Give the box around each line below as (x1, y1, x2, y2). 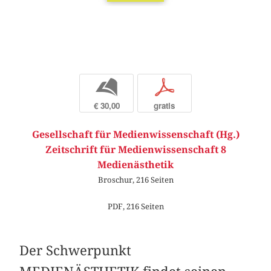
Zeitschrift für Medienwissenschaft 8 (45, 144, 226, 156)
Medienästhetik (97, 159, 174, 171)
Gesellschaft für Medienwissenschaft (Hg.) (31, 129, 240, 141)
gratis (154, 100, 175, 112)
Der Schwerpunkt (19, 242, 132, 258)
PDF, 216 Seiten (107, 201, 164, 211)
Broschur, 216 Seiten (97, 175, 174, 185)
